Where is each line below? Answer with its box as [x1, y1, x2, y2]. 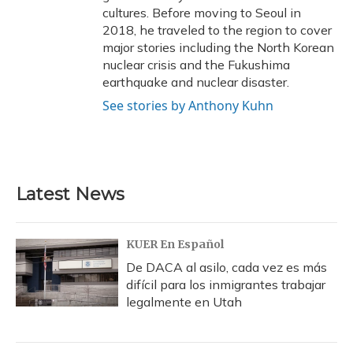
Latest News [16, 184, 124, 205]
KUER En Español [126, 237, 224, 251]
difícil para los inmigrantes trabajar [126, 277, 325, 292]
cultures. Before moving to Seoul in [102, 5, 301, 20]
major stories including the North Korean [102, 39, 334, 55]
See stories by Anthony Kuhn [102, 97, 273, 114]
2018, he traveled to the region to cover [102, 22, 332, 38]
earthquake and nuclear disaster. [102, 74, 289, 90]
